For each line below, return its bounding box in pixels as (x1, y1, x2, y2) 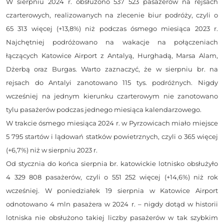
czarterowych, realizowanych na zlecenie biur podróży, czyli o (6, 11, 218, 19)
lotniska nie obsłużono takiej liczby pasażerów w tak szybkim (6, 213, 218, 222)
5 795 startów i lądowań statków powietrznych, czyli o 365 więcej (6, 132, 218, 141)
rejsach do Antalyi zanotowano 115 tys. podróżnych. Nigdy (6, 78, 218, 87)
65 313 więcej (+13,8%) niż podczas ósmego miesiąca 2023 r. (6, 24, 218, 33)
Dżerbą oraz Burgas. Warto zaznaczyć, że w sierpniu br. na (6, 65, 218, 73)
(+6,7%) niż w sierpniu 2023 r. (6, 146, 97, 154)
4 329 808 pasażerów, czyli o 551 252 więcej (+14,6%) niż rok (6, 173, 218, 181)
